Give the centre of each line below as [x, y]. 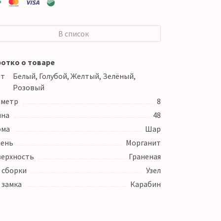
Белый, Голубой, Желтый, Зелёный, [74, 76]
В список [74, 34]
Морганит [143, 143]
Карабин [145, 184]
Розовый [28, 87]
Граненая [145, 156]
